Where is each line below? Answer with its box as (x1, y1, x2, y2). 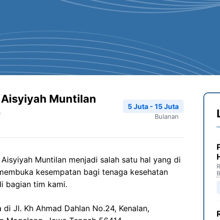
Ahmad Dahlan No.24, (33, 203, 119, 213)
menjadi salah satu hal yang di (69, 155, 181, 165)
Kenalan (119, 203, 147, 213)
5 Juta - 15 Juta (128, 102, 179, 110)
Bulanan (155, 112, 179, 120)
